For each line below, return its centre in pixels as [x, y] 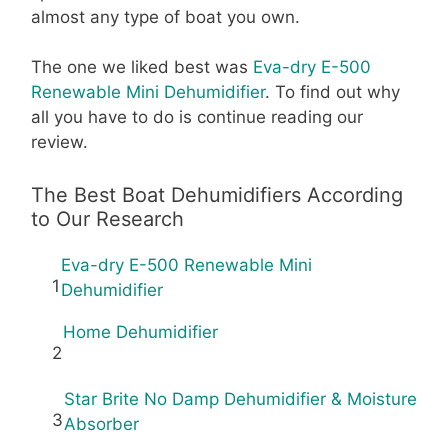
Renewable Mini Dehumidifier [148, 92]
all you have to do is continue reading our [197, 117]
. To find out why [332, 92]
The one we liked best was [142, 67]
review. [59, 142]
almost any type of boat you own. [165, 16]
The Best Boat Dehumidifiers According [217, 194]
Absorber [101, 423]
